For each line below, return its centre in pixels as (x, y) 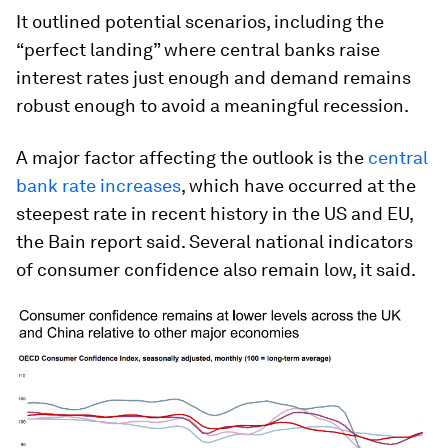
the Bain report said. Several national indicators (214, 241)
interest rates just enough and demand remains (213, 77)
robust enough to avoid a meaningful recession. (212, 105)
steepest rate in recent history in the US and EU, (214, 213)
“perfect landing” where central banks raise (198, 49)
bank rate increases (98, 185)
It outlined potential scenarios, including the (200, 21)
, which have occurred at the (298, 185)
